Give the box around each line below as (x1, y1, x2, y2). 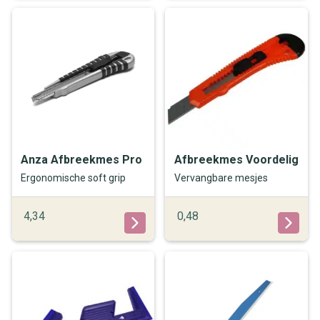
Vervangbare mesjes (174, 172, 268, 184)
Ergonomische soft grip (21, 172, 126, 184)
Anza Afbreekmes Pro (21, 152, 143, 166)
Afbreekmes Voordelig (174, 152, 299, 166)
